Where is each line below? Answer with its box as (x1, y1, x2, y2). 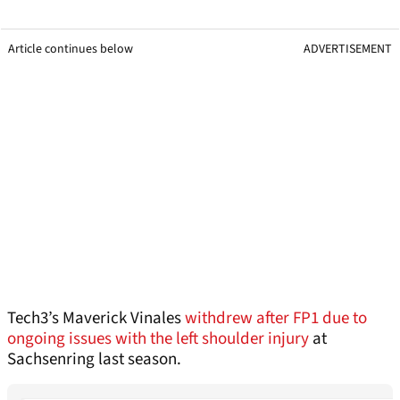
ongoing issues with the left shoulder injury (7, 327, 309, 352)
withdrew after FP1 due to (185, 306, 367, 331)
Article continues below (8, 40, 133, 59)
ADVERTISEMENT (304, 40, 392, 59)
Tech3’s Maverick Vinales (7, 306, 185, 331)
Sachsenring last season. (7, 347, 181, 372)
